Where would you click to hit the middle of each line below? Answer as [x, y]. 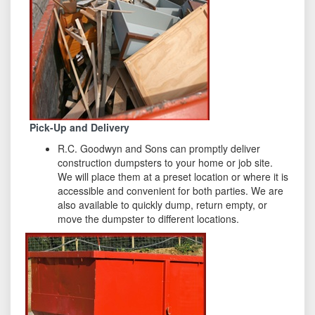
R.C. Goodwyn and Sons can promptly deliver [159, 149]
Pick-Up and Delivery [80, 128]
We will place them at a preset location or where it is [173, 177]
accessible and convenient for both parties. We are [171, 191]
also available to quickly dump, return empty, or [163, 205]
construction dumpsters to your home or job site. [166, 163]
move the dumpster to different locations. [149, 219]
